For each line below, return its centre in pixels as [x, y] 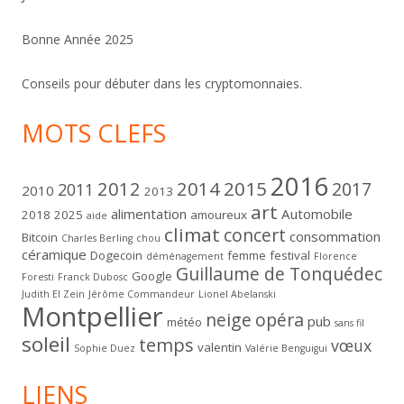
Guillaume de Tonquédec [279, 274]
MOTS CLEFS [94, 133]
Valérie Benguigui [286, 349]
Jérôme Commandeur [142, 294]
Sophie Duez [105, 349]
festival [290, 256]
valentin [220, 348]
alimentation [149, 214]
